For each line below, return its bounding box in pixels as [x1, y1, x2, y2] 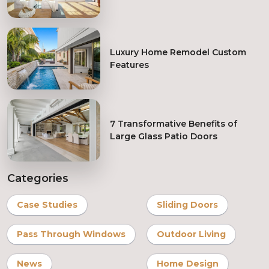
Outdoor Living [157, 228, 226, 240]
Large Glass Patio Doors [110, 131, 218, 142]
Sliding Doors [157, 199, 218, 210]
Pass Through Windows [17, 228, 125, 240]
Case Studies [17, 199, 77, 210]
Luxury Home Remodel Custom [110, 46, 247, 58]
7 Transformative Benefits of [110, 118, 238, 130]
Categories [7, 171, 68, 184]
